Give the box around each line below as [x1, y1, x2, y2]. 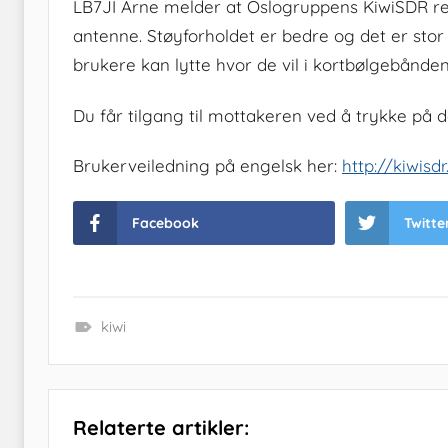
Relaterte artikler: [73, 415, 249, 441]
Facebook [132, 214, 199, 233]
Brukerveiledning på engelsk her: [73, 154, 342, 176]
